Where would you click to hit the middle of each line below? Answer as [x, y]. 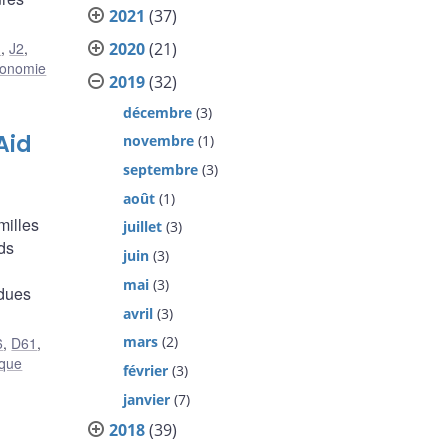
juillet [143, 227]
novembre [159, 141]
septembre [161, 170]
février [146, 370]
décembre [158, 112]
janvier [147, 399]
